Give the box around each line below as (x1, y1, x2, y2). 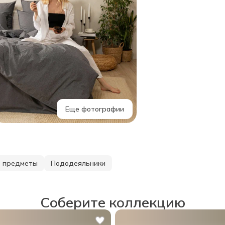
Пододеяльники (51, 158, 105, 168)
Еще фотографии (65, 104, 124, 114)
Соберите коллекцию (40, 193, 185, 211)
